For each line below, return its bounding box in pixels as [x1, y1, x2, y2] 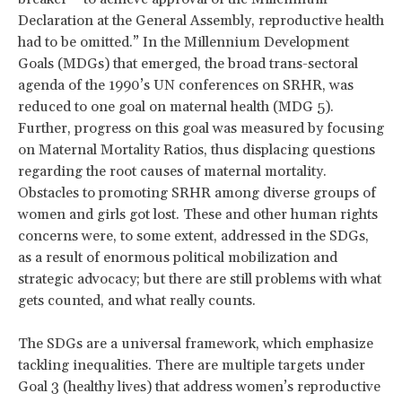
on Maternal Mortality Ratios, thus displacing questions [18, 141, 375, 160]
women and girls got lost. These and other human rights [18, 205, 378, 224]
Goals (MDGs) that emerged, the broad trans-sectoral [18, 55, 358, 74]
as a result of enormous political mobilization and [18, 249, 337, 267]
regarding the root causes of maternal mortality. [18, 162, 327, 181]
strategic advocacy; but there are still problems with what [18, 270, 381, 289]
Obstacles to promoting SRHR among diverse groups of [18, 184, 376, 203]
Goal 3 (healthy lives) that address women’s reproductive [18, 378, 380, 397]
